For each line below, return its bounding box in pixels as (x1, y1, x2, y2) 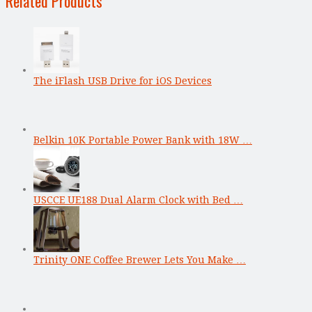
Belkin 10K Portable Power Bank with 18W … (33, 134, 252, 146)
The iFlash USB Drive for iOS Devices (33, 75, 212, 86)
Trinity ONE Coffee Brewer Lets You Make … (33, 253, 246, 265)
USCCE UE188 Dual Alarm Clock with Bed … (33, 194, 243, 205)
